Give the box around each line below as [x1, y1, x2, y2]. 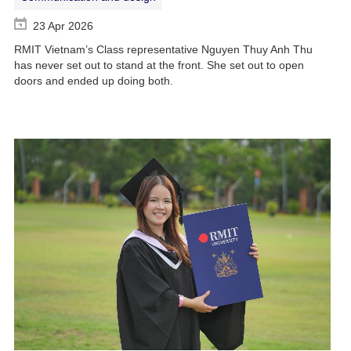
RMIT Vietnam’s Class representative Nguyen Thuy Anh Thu [13, 43, 313, 56]
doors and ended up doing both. [13, 74, 173, 88]
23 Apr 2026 [32, 20, 93, 33]
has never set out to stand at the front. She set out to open [13, 59, 304, 72]
